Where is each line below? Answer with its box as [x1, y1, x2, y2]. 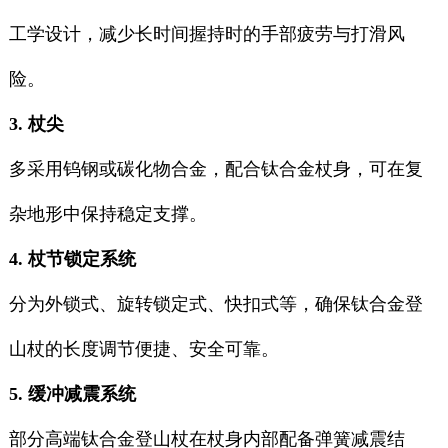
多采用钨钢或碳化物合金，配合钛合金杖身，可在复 [8, 159, 423, 180]
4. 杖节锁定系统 [8, 249, 136, 270]
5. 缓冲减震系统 [8, 384, 136, 405]
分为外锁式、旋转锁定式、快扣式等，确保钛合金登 [8, 294, 423, 315]
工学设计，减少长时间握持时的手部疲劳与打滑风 [8, 24, 405, 45]
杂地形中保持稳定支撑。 [8, 204, 207, 225]
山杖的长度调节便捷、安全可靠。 [8, 339, 279, 360]
